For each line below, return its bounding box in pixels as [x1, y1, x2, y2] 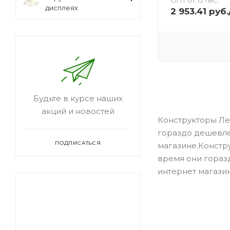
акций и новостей [42, 106, 114, 116]
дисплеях [45, 4, 78, 12]
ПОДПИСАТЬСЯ [55, 140, 101, 146]
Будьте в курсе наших [33, 93, 123, 103]
